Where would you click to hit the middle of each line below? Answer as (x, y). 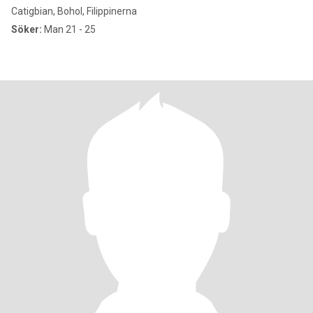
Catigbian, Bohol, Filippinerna (74, 11)
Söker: (27, 29)
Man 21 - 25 (69, 29)
